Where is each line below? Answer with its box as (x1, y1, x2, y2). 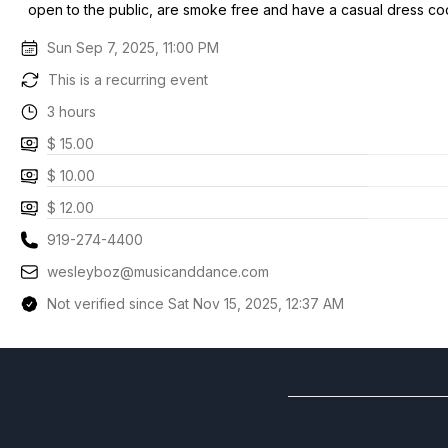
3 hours (47, 103, 97, 120)
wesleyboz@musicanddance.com (47, 263, 270, 280)
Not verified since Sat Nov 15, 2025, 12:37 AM (47, 295, 345, 312)
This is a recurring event (48, 71, 208, 88)
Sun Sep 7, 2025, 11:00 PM (47, 39, 220, 56)
